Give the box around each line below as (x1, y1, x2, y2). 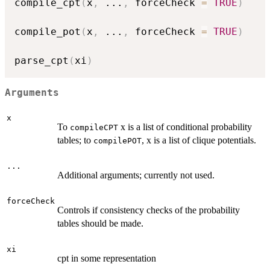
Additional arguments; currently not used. (57, 169, 215, 180)
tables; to (57, 134, 93, 145)
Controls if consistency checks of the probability (57, 204, 240, 215)
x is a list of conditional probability (118, 121, 252, 132)
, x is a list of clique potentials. (142, 134, 256, 145)
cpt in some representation (57, 253, 156, 263)
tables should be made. (57, 218, 143, 228)
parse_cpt (14, 54, 69, 66)
